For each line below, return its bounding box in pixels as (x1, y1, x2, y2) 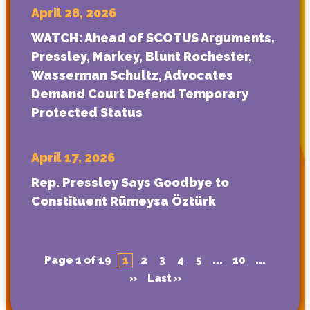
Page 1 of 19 (44, 253, 111, 266)
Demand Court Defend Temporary (31, 86, 248, 102)
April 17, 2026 (31, 149, 115, 165)
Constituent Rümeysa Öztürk (31, 193, 216, 208)
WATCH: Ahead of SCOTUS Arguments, (31, 30, 275, 46)
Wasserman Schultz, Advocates (31, 68, 233, 83)
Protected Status (31, 105, 143, 120)
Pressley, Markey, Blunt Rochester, (31, 49, 252, 64)
